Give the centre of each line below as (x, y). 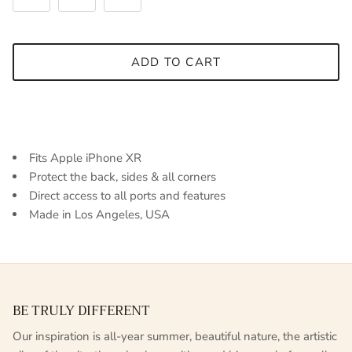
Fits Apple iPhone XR (85, 158)
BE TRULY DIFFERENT (81, 311)
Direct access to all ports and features (127, 196)
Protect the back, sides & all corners (123, 177)
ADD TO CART (176, 62)
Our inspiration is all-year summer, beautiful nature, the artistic (175, 337)
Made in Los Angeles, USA (99, 215)
